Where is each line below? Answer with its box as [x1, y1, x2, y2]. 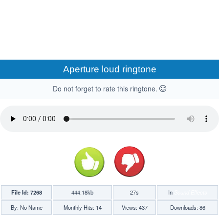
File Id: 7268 [11, 188, 42, 197]
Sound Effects [174, 188, 207, 197]
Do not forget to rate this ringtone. [53, 84, 159, 93]
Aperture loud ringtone [63, 64, 156, 74]
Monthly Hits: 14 [63, 203, 102, 212]
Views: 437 [121, 203, 148, 212]
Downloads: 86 [170, 203, 205, 212]
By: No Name [10, 203, 43, 212]
